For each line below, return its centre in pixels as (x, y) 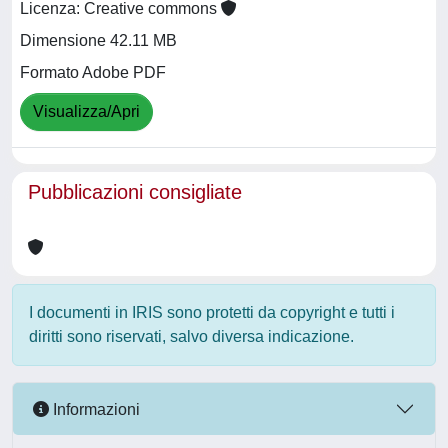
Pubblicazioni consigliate (135, 192)
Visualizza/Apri (86, 112)
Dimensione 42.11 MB (98, 41)
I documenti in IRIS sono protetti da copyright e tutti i (212, 312)
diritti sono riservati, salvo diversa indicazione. (191, 336)
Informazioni (94, 409)
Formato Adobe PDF (93, 73)
